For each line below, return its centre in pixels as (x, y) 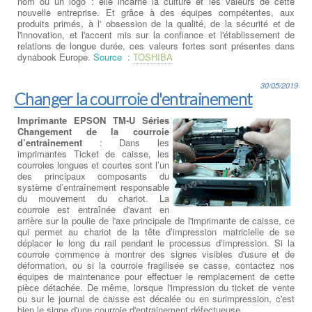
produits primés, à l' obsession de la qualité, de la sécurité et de (156, 23)
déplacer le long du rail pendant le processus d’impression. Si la (156, 242)
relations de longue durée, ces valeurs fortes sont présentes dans (156, 45)
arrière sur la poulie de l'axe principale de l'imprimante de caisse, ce (156, 220)
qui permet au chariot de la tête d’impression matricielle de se (156, 231)
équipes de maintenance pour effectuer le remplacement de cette (156, 276)
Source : (112, 56)
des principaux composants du (93, 175)
